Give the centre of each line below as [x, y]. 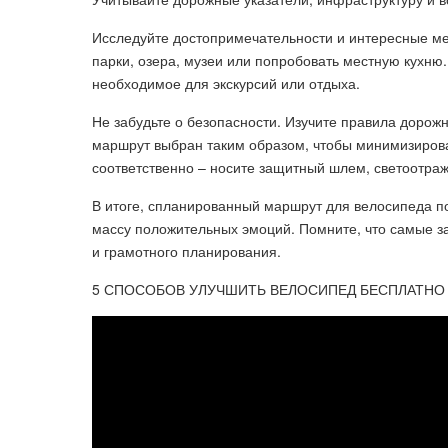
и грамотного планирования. [186, 251]
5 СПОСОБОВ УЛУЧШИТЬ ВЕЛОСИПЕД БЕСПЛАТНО [268, 289]
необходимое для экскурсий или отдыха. [226, 83]
